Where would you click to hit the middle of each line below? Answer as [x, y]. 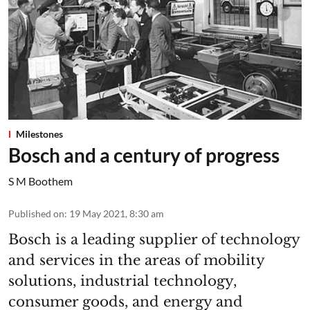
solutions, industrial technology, [122, 281]
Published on [36, 213]
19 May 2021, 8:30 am [117, 213]
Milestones [39, 134]
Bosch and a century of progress [144, 155]
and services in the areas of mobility [136, 260]
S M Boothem [40, 181]
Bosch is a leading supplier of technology [154, 239]
